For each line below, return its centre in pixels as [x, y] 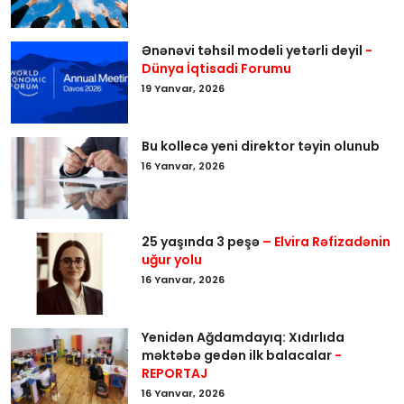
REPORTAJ [176, 373]
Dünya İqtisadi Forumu [216, 68]
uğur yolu [172, 259]
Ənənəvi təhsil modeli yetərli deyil [253, 50]
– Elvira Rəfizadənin [326, 241]
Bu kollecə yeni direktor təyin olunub [261, 146]
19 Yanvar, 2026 [183, 88]
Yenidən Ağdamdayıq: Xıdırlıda [243, 337]
